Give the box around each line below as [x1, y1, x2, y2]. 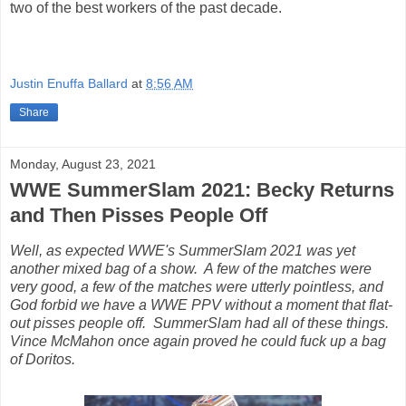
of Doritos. [10, 351, 75, 367]
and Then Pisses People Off [10, 203, 267, 227]
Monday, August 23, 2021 [10, 156, 156, 171]
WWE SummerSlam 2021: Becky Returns [10, 178, 394, 201]
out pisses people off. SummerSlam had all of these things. [10, 314, 392, 331]
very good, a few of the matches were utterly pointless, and [10, 278, 383, 295]
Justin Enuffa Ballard [10, 75, 128, 91]
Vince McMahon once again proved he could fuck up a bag [10, 333, 386, 349]
